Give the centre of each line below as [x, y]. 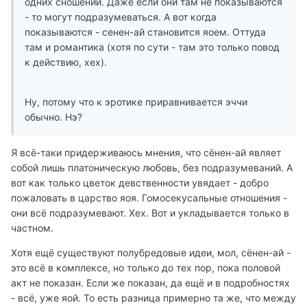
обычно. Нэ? [53, 116]
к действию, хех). [66, 62]
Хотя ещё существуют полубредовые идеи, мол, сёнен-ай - [151, 252]
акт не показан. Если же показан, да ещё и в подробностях [150, 282]
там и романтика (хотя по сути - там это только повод [152, 47]
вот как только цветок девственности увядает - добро [140, 182]
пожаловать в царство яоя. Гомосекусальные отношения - [149, 197]
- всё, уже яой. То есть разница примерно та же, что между [153, 297]
